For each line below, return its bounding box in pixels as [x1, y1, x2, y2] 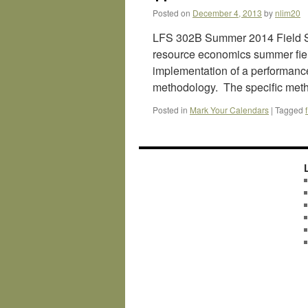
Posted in [153, 104, 188, 115]
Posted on [153, 7, 190, 19]
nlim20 [275, 7, 300, 19]
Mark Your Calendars [190, 104, 269, 115]
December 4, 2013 [192, 7, 262, 19]
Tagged [275, 104, 303, 115]
